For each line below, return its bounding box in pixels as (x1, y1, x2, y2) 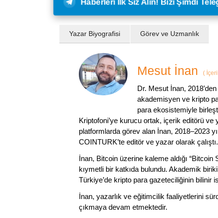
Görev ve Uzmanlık (140, 29, 199, 37)
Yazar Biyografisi (69, 29, 120, 37)
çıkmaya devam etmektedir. (79, 202, 167, 211)
